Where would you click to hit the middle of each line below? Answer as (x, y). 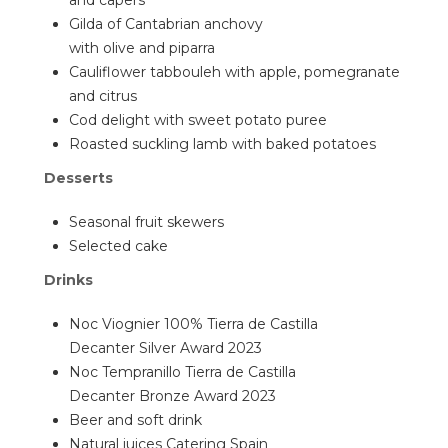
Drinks (68, 280)
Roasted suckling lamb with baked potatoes (222, 144)
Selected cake (118, 246)
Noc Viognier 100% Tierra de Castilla (193, 324)
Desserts (78, 178)
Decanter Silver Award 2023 (165, 348)
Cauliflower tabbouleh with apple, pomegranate (234, 72)
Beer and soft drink (135, 420)
